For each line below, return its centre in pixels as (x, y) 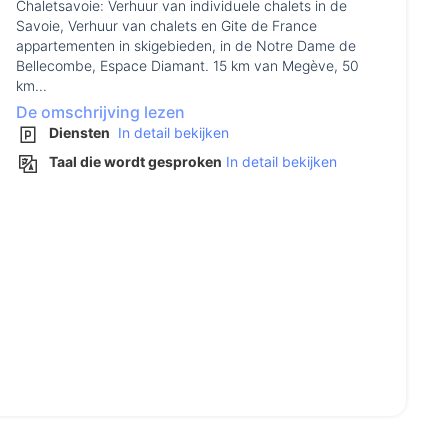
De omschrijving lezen (100, 112)
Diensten (79, 133)
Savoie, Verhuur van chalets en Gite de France (166, 26)
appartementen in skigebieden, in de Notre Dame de (186, 46)
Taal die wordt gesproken (135, 162)
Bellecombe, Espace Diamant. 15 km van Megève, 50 (187, 66)
